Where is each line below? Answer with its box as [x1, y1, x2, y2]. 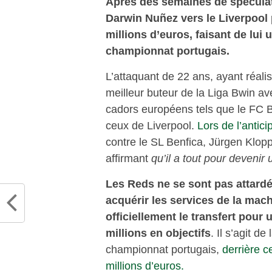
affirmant [106, 151, 151, 165]
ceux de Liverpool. [106, 118, 197, 132]
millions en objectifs [106, 226, 211, 239]
